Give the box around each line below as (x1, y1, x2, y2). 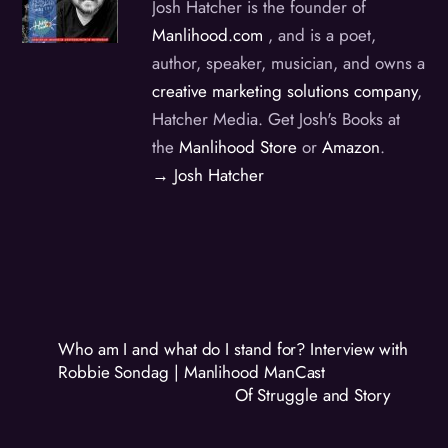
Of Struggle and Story (234, 383, 390, 408)
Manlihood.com (152, 22, 264, 47)
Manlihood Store (179, 134, 298, 159)
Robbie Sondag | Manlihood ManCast (58, 360, 326, 385)
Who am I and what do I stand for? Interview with (58, 337, 409, 362)
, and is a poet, (263, 22, 377, 47)
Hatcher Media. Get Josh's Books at (152, 106, 401, 131)
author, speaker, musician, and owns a (152, 50, 426, 75)
